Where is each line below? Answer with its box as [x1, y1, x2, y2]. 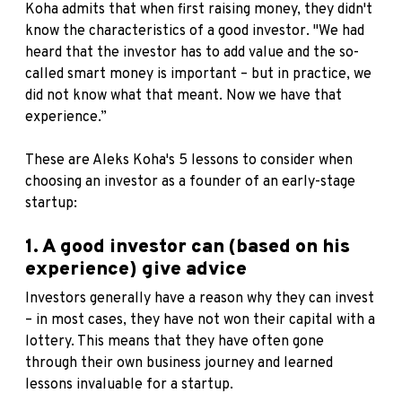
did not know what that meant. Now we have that [25, 87, 342, 106]
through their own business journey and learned [25, 354, 333, 373]
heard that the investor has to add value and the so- [25, 44, 359, 63]
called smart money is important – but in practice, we [25, 66, 371, 84]
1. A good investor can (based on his [25, 235, 350, 260]
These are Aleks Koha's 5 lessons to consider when [25, 152, 353, 170]
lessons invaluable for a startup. [25, 376, 233, 395]
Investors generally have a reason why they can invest [25, 290, 374, 309]
